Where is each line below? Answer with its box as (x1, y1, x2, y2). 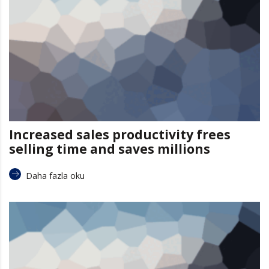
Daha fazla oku (26, 169, 85, 181)
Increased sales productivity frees (9, 125, 231, 143)
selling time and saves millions (9, 140, 210, 157)
